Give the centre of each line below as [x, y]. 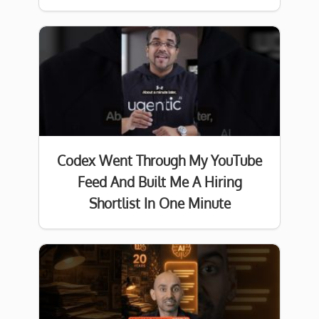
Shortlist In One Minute [159, 204]
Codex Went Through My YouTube [159, 161]
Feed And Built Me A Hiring [159, 182]
